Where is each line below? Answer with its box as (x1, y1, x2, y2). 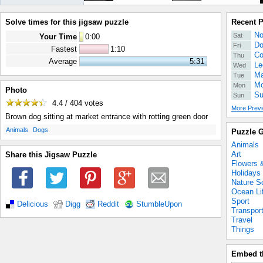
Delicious (17, 200, 48, 208)
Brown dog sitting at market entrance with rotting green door (5, 112, 208, 122)
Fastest (51, 45, 77, 53)
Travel (231, 215, 252, 224)
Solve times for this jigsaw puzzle (5, 18, 129, 26)
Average (49, 57, 77, 66)
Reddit (97, 200, 119, 208)
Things (231, 225, 254, 234)
